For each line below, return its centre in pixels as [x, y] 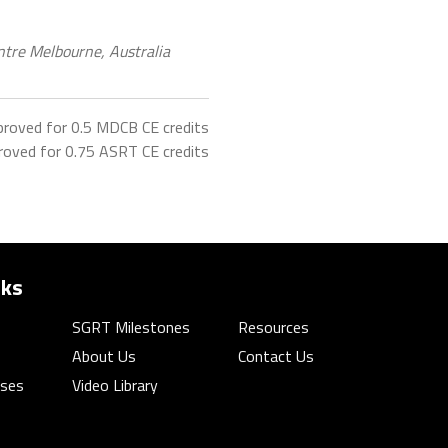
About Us [104, 356]
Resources [273, 327]
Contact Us [276, 356]
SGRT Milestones [131, 327]
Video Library [115, 385]
